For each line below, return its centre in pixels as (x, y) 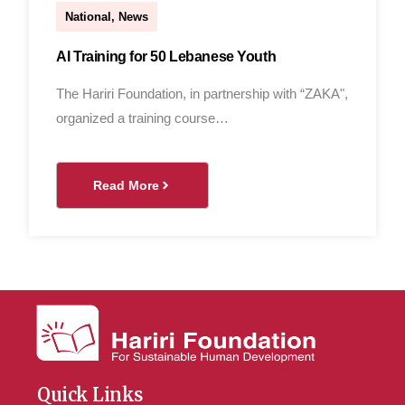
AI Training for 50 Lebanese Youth (166, 57)
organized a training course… (143, 118)
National (89, 17)
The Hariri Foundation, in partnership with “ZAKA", (202, 94)
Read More (127, 185)
